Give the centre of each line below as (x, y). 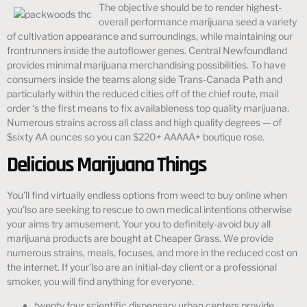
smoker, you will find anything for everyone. (100, 281)
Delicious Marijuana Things (107, 165)
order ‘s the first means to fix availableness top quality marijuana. (148, 108)
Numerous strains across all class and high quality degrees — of (144, 122)
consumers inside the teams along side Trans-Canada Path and (145, 79)
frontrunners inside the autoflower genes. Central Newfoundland (147, 50)
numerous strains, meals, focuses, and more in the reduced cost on (152, 252)
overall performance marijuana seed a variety (198, 21)
